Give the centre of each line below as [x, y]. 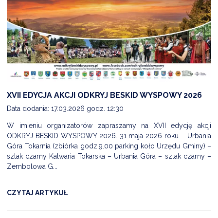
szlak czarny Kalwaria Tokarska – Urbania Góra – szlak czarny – [109, 156]
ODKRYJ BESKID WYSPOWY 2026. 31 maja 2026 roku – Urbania [109, 136]
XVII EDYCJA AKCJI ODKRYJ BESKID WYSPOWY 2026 [104, 95]
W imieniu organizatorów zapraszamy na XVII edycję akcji [109, 125]
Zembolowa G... [32, 166]
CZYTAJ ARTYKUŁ [37, 192]
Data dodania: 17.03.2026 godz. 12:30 [65, 108]
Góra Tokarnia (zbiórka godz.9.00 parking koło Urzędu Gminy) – [109, 146]
